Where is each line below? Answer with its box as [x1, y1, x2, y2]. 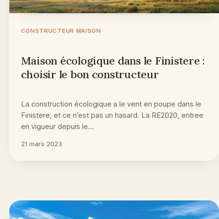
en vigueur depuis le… [21, 122, 94, 131]
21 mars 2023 [21, 140, 62, 148]
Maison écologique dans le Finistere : [21, 54, 205, 68]
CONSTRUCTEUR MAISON [21, 27, 101, 35]
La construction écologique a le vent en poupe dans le [21, 100, 201, 109]
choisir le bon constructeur [21, 67, 159, 82]
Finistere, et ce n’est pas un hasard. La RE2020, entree [21, 111, 203, 120]
